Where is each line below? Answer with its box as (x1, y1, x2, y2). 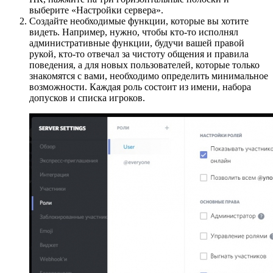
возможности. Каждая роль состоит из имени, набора (29, 82, 251, 93)
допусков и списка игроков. (29, 93, 147, 104)
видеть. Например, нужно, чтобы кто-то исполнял (29, 27, 238, 38)
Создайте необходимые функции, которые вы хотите (29, 16, 249, 27)
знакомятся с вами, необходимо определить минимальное (29, 71, 268, 82)
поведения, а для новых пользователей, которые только (29, 60, 260, 71)
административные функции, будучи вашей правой (29, 38, 244, 49)
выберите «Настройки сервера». (29, 5, 163, 16)
